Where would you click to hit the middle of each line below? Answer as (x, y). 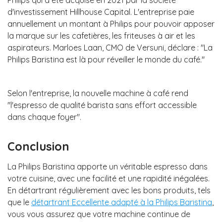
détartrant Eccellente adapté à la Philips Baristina (122, 202)
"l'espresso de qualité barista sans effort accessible (102, 105)
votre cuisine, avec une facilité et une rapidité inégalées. (109, 179)
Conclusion (38, 146)
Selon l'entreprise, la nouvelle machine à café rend (98, 93)
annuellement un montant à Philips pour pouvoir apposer (111, 24)
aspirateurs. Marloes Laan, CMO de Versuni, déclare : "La (110, 47)
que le (19, 202)
